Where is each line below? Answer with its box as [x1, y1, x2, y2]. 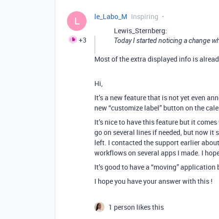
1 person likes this [109, 202, 164, 212]
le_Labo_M [94, 12, 127, 21]
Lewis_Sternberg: [114, 26, 167, 35]
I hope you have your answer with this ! [94, 176, 213, 186]
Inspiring [131, 12, 158, 21]
